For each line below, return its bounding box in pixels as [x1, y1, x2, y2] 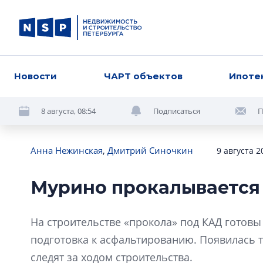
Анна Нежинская [31, 144, 103, 156]
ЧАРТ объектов [103, 70, 183, 82]
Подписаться [153, 105, 200, 116]
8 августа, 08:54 [41, 105, 96, 116]
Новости [14, 70, 57, 82]
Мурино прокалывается [31, 177, 260, 198]
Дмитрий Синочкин [107, 144, 193, 156]
